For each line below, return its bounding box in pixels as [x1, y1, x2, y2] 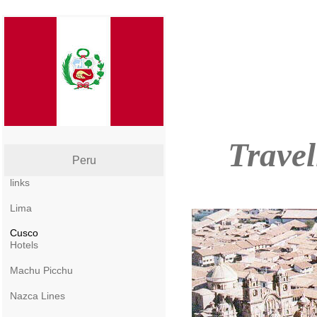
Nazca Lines [10, 290, 65, 301]
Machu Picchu [10, 265, 73, 276]
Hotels [10, 239, 38, 250]
